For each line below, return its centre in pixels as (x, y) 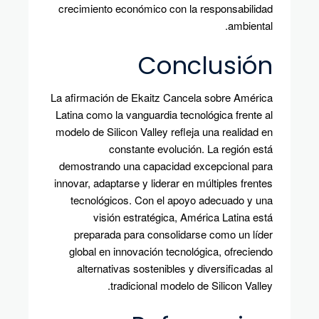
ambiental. (250, 25)
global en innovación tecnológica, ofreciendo (171, 251)
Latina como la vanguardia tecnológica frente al (164, 114)
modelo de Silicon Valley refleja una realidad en (164, 131)
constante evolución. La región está (191, 148)
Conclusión (205, 65)
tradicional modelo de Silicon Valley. (192, 285)
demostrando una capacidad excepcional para (166, 165)
